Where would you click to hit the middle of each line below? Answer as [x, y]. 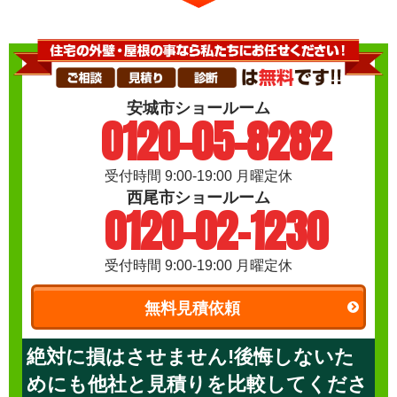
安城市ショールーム [198, 108]
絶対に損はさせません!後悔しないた [191, 356]
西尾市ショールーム [198, 197]
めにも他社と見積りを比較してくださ [197, 384]
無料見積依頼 [192, 308]
